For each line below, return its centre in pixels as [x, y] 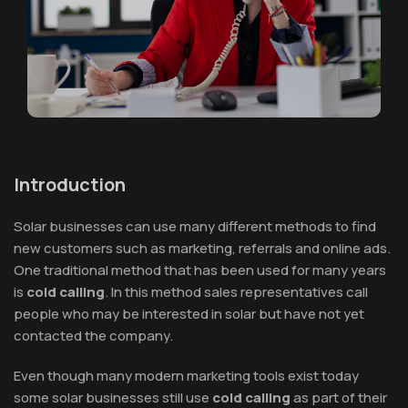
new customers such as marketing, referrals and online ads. [202, 248]
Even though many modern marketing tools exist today [186, 375]
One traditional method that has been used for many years [200, 270]
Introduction [70, 184]
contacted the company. [93, 335]
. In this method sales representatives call [236, 291]
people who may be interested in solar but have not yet [189, 313]
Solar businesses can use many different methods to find [195, 226]
